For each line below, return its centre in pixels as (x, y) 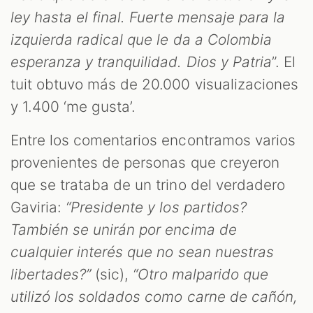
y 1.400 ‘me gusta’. (75, 106)
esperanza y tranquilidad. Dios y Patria (141, 61)
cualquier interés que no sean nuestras (142, 252)
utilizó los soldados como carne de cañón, (154, 296)
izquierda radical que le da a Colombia (141, 39)
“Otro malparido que (201, 274)
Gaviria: (38, 207)
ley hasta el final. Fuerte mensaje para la (148, 17)
